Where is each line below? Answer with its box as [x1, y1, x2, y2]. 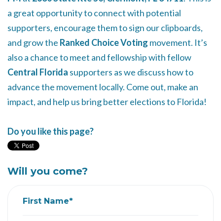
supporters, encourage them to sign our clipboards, [7, 22, 203, 33]
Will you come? [7, 165, 88, 177]
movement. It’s [148, 37, 207, 48]
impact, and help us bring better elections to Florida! [7, 96, 207, 107]
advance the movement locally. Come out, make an [7, 81, 198, 92]
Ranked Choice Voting [60, 37, 148, 48]
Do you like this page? [7, 126, 94, 137]
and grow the [7, 37, 60, 48]
